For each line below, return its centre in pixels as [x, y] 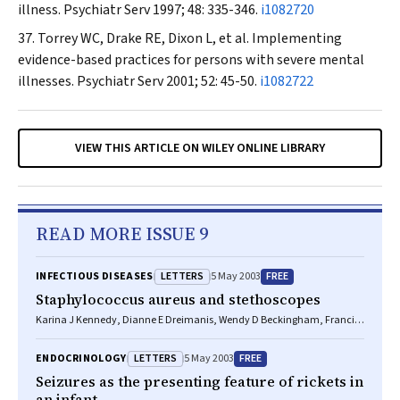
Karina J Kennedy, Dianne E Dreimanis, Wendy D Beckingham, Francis [197, 320]
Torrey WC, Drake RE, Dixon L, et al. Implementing [190, 38]
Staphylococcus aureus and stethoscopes [178, 299]
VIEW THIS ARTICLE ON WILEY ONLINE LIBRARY [200, 148]
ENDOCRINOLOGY [81, 358]
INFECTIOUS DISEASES [95, 276]
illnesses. [47, 81]
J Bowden [58, 334]
